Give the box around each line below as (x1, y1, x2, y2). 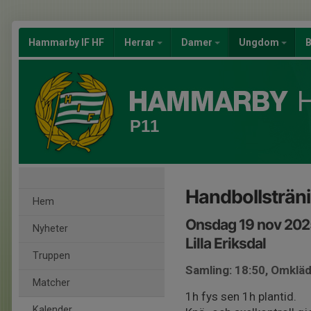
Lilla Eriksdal (185, 235, 266, 252)
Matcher (33, 277, 70, 289)
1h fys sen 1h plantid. (185, 289, 296, 303)
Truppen (33, 250, 70, 262)
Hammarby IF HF (28, 37, 104, 48)
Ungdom (239, 37, 281, 48)
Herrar (124, 37, 157, 48)
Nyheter (33, 223, 68, 235)
